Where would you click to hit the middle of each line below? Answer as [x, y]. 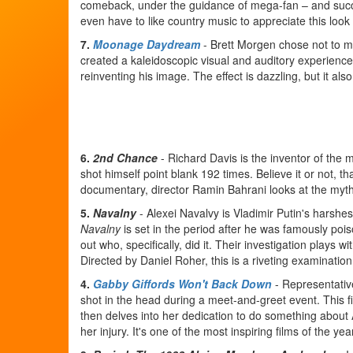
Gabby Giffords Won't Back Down [182, 284]
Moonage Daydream [147, 44]
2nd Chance [125, 158]
